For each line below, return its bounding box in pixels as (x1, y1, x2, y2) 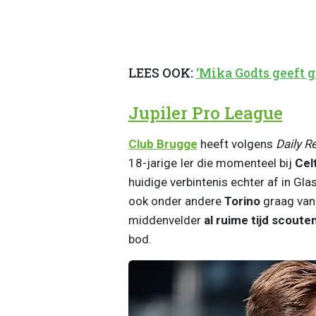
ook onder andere (128, 193, 224, 208)
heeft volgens (197, 136, 276, 151)
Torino (224, 193, 260, 208)
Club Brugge (128, 136, 197, 151)
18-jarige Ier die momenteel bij (128, 155, 295, 170)
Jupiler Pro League (128, 101, 283, 124)
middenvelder (128, 212, 204, 227)
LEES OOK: (128, 65, 196, 82)
